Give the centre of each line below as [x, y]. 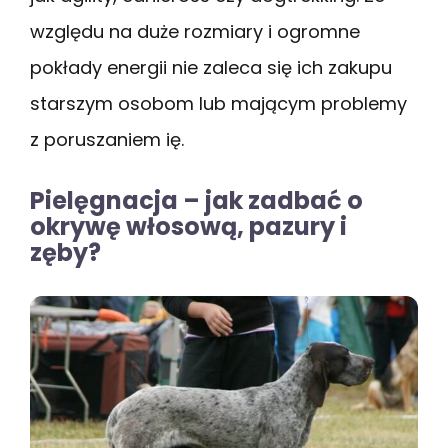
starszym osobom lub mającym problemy [218, 103]
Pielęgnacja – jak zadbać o [196, 200]
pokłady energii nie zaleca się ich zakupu [211, 67]
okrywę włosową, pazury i [188, 226]
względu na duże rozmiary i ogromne [195, 31]
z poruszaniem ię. [107, 139]
